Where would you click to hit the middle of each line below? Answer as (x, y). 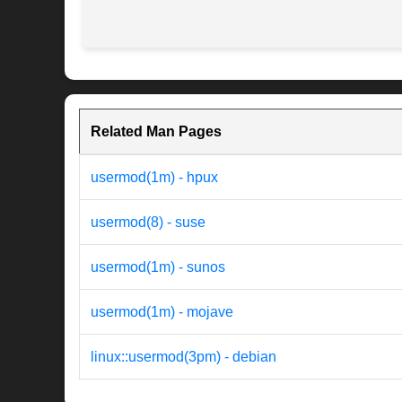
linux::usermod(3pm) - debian (184, 357)
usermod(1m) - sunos (158, 267)
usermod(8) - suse (148, 223)
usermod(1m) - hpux (154, 178)
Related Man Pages (156, 132)
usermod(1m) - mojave (162, 312)
